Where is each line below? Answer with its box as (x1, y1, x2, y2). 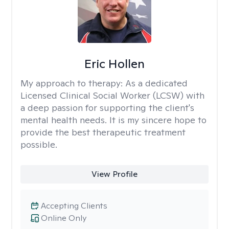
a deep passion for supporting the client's (20, 102, 194, 113)
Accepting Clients (41, 200, 107, 211)
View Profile (91, 169, 138, 179)
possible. (20, 139, 57, 150)
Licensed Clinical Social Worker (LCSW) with (20, 89, 204, 101)
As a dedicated (125, 77, 188, 89)
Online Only (41, 213, 86, 223)
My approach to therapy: (20, 77, 125, 89)
